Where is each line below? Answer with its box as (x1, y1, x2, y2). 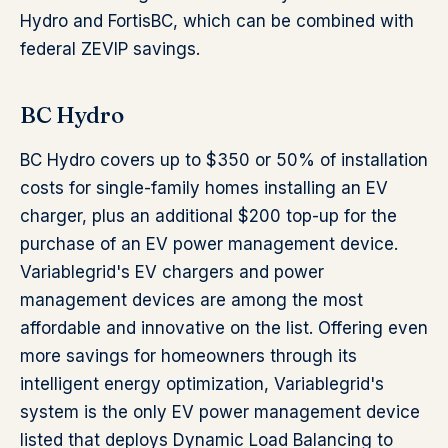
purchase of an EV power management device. (20, 234, 398, 254)
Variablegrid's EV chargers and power (20, 262, 324, 282)
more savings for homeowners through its (20, 346, 357, 366)
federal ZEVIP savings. (20, 39, 200, 59)
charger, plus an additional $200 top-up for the (20, 206, 397, 226)
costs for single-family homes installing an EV (20, 178, 388, 198)
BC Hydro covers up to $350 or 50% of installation (20, 150, 428, 170)
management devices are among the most (20, 290, 363, 310)
